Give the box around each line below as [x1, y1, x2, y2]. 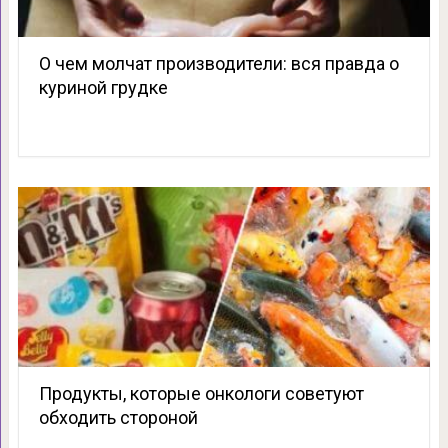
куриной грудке [38, 77, 168, 99]
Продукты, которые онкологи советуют [38, 383, 364, 405]
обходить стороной [38, 407, 198, 429]
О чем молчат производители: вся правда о [38, 53, 399, 75]
